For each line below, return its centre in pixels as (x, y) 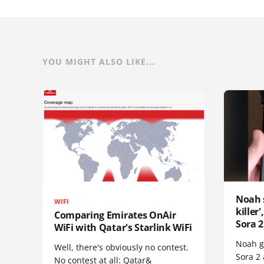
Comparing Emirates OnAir (115, 215)
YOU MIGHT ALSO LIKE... (99, 61)
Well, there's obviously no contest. (121, 247)
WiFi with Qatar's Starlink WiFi (123, 227)
